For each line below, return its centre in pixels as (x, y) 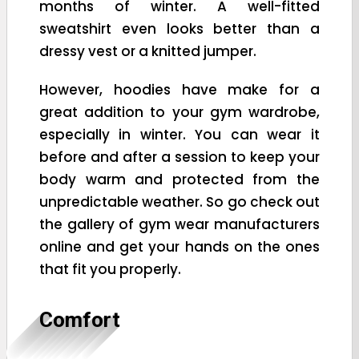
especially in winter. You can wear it (179, 135)
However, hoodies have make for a (179, 90)
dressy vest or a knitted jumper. (148, 52)
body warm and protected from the (179, 180)
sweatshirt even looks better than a (179, 29)
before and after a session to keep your (179, 157)
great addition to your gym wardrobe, (179, 113)
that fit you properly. (110, 270)
